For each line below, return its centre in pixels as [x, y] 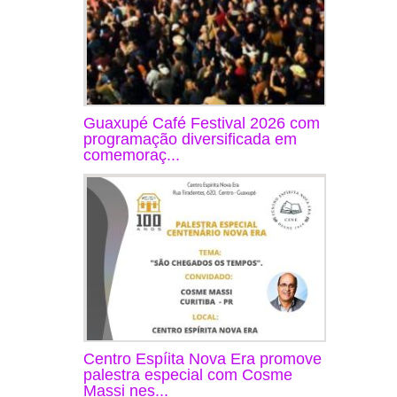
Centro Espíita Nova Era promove [202, 358]
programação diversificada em [190, 139]
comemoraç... [132, 155]
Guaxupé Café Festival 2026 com [202, 123]
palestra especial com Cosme [188, 374]
